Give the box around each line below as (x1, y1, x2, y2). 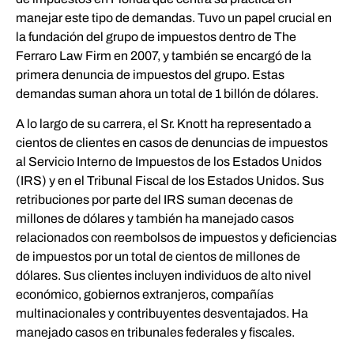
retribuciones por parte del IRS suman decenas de (16, 193, 293, 207)
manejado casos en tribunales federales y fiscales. (16, 326, 295, 340)
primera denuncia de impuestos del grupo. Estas (16, 68, 284, 81)
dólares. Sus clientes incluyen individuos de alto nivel (16, 269, 311, 283)
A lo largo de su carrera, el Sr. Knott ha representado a (16, 117, 311, 131)
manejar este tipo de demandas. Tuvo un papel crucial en (16, 11, 332, 24)
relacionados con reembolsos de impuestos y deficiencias (16, 231, 337, 245)
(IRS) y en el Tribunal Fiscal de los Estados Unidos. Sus (16, 174, 324, 188)
